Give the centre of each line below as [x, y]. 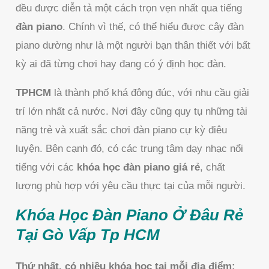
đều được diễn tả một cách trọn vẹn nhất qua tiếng [129, 8]
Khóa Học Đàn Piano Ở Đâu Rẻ [130, 215]
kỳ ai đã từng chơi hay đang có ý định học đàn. [121, 64]
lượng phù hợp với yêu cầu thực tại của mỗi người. [131, 186]
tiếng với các [47, 167]
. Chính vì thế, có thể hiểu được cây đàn [153, 26]
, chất [213, 167]
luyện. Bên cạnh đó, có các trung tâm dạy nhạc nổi [130, 148]
